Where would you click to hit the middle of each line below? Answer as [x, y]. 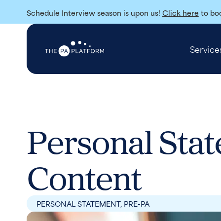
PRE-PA [136, 203]
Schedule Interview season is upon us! [94, 13]
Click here [180, 13]
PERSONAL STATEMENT [78, 203]
